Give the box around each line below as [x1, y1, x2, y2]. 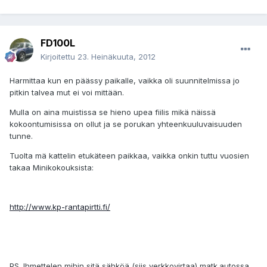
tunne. [10, 131, 33, 141]
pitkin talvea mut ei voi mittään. [10, 88, 124, 98]
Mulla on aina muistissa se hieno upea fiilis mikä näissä [10, 107, 216, 117]
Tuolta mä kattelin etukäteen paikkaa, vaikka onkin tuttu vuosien [10, 151, 249, 161]
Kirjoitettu [41, 52, 77, 62]
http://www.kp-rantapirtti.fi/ [10, 202, 110, 212]
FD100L [41, 37, 75, 49]
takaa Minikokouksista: [10, 163, 94, 173]
